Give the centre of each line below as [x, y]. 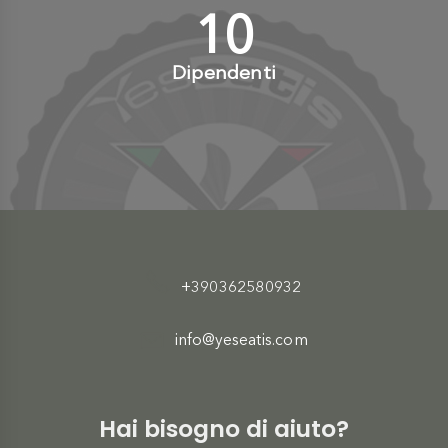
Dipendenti [224, 72]
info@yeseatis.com [241, 339]
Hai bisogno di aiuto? [224, 428]
